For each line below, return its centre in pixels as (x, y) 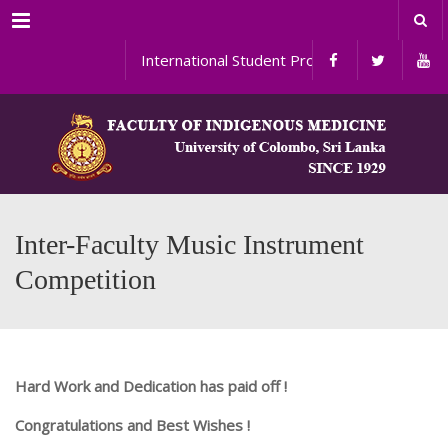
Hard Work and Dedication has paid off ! (151, 386)
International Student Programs (235, 60)
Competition (85, 279)
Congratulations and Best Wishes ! (132, 425)
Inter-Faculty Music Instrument (189, 244)
